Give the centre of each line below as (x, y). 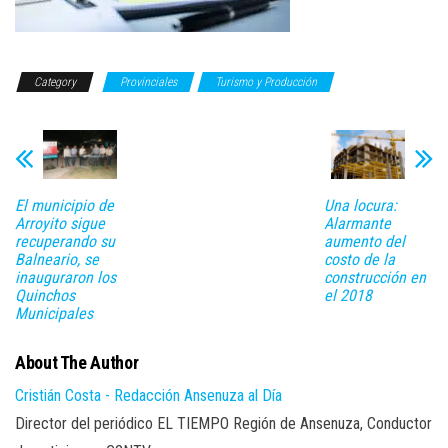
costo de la (359, 260)
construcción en (374, 278)
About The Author (77, 363)
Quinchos (45, 296)
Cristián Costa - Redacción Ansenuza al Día (148, 396)
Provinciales (148, 81)
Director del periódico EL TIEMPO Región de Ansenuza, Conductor (223, 424)
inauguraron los (65, 278)
